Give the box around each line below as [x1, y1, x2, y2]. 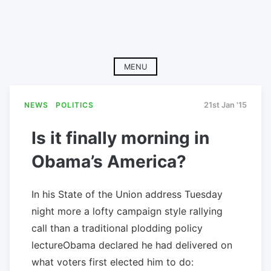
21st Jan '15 [204, 100, 247, 110]
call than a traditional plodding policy [31, 221, 203, 234]
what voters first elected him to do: [31, 255, 194, 268]
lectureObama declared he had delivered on [31, 238, 232, 251]
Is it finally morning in [31, 127, 209, 148]
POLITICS [56, 100, 94, 110]
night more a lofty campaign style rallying [31, 204, 223, 217]
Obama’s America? [31, 151, 186, 172]
